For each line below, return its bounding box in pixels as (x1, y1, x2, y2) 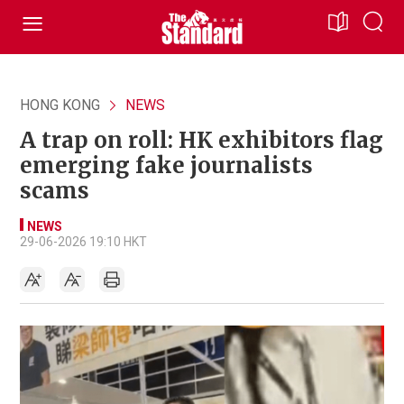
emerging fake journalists (20, 151, 313, 179)
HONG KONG (20, 96, 100, 114)
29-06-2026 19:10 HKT (20, 234, 147, 249)
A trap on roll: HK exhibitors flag (20, 126, 383, 154)
